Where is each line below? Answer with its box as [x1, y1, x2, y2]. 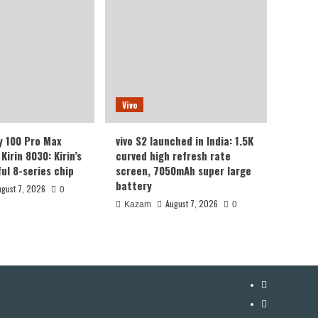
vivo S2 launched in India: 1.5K [116, 133, 253, 148]
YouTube [261, 278, 297, 288]
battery [116, 177, 152, 193]
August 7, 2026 [165, 197, 218, 209]
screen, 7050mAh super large [116, 163, 251, 178]
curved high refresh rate [116, 148, 231, 163]
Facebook [261, 297, 302, 307]
